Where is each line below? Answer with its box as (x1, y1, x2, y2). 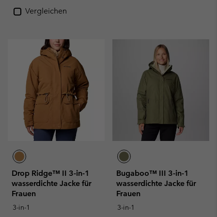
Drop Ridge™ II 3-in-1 (12, 169, 90, 178)
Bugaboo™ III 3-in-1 (116, 169, 189, 178)
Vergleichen (25, 6, 67, 15)
